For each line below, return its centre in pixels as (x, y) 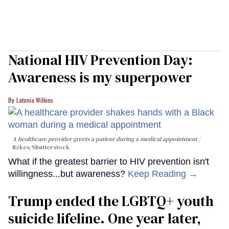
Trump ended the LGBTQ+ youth (111, 201)
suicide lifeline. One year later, (105, 218)
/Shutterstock (50, 147)
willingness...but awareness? (68, 174)
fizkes (21, 147)
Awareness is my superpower (100, 77)
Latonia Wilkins (35, 100)
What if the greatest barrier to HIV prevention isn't (109, 161)
